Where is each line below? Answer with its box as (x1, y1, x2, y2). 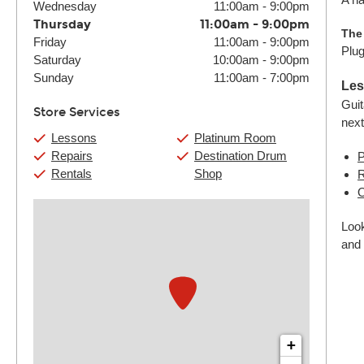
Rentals (51, 167, 92, 180)
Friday (33, 35, 67, 49)
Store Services (33, 105, 120, 119)
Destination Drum (194, 149, 287, 162)
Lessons (51, 131, 97, 145)
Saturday (33, 53, 81, 67)
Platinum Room (194, 131, 276, 145)
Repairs (51, 149, 93, 162)
